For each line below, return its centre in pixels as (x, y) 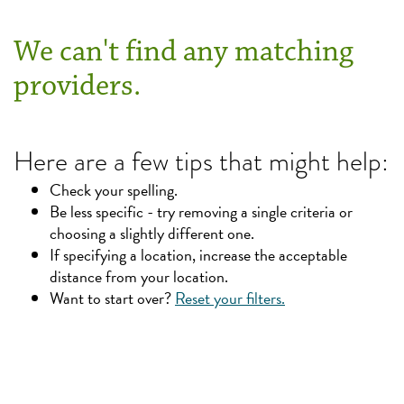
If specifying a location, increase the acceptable (198, 254)
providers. (77, 86)
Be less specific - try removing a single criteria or (201, 211)
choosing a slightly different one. (152, 233)
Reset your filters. (230, 298)
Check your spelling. (114, 189)
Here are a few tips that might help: (201, 161)
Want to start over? (110, 298)
